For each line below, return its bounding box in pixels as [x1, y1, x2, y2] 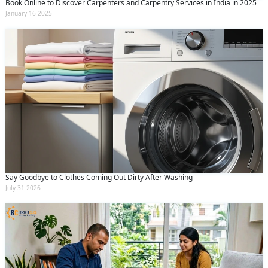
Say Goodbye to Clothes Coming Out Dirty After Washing [5, 172, 193, 183]
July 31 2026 [5, 184, 41, 193]
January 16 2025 [5, 9, 52, 18]
